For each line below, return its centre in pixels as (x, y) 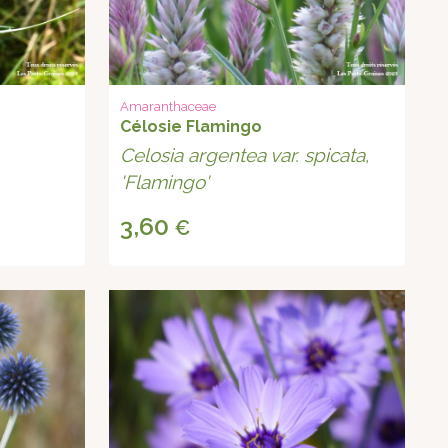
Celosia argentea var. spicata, (245, 155)
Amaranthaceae (168, 107)
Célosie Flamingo (191, 127)
